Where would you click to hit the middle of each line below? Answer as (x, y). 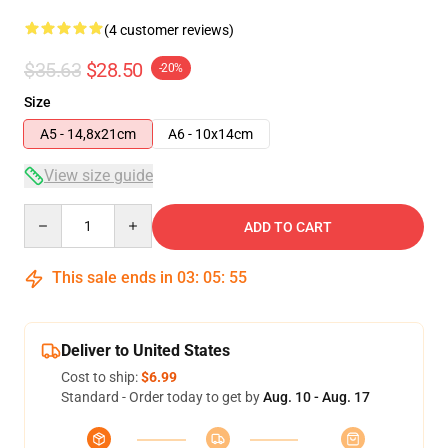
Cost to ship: (101, 377)
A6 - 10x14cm (210, 134)
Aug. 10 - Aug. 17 (316, 397)
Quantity (50, 213)
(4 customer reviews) (169, 30)
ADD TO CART (288, 227)
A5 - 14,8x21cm (88, 134)
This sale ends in (112, 277)
